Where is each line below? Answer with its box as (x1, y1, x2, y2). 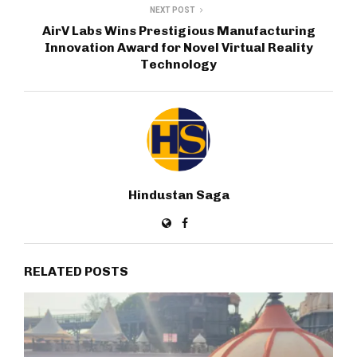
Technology (140, 56, 217, 72)
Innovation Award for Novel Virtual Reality (44, 39, 313, 55)
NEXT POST (149, 5, 195, 14)
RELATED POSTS (24, 263, 128, 279)
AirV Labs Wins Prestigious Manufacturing (41, 22, 316, 38)
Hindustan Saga (127, 186, 229, 202)
